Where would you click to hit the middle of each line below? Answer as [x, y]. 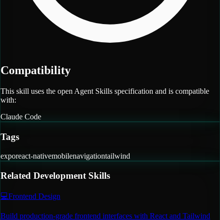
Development [60, 176]
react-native [34, 156]
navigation [89, 156]
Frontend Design [34, 196]
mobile [62, 156]
